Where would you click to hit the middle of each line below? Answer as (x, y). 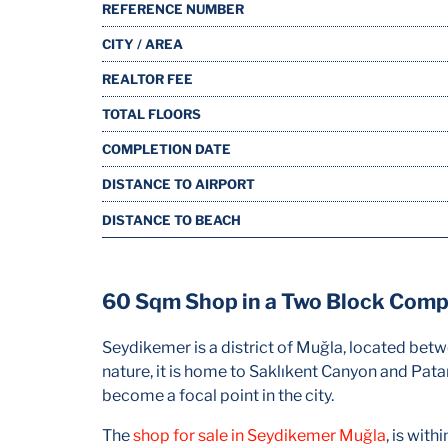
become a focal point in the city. (218, 395)
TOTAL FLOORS (151, 114)
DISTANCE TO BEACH (171, 219)
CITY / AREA (142, 44)
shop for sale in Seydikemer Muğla (259, 435)
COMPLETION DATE (166, 149)
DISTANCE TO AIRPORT (178, 184)
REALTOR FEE (147, 79)
